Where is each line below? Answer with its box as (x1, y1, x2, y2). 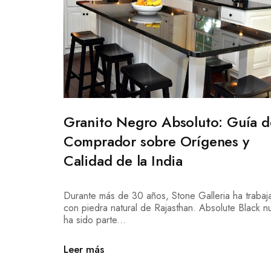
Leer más (63, 242, 104, 257)
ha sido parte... (63, 213, 126, 227)
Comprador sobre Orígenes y (63, 131, 249, 152)
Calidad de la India (63, 150, 183, 172)
